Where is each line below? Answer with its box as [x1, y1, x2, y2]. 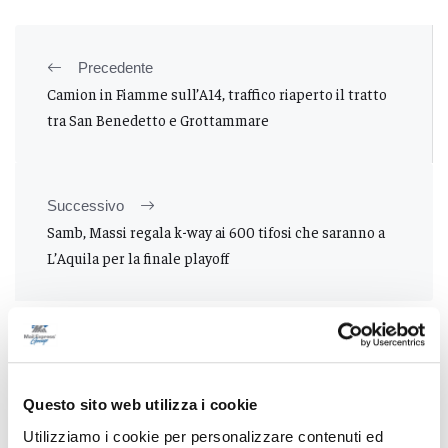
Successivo [47, 196, 124, 214]
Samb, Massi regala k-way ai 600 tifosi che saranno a [47, 221, 385, 241]
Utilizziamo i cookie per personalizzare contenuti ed [23, 427, 383, 445]
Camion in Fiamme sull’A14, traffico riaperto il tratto [47, 83, 387, 103]
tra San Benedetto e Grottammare [47, 109, 269, 129]
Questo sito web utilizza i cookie [23, 396, 258, 414]
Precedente [78, 58, 153, 76]
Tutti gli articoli [155, 343, 269, 361]
